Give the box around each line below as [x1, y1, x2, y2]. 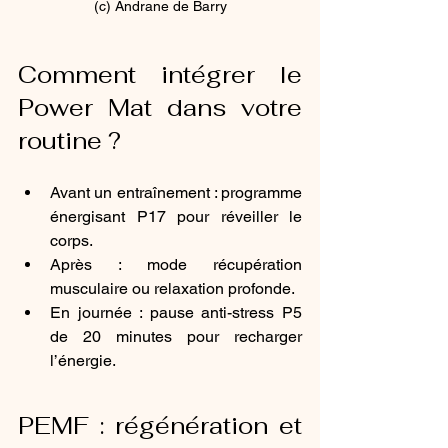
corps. [50, 230, 93, 250]
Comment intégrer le [18, 58, 302, 90]
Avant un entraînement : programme [50, 182, 302, 202]
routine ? [18, 124, 127, 156]
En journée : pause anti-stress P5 [50, 302, 302, 322]
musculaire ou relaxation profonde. [50, 278, 295, 298]
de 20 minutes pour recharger [50, 326, 302, 346]
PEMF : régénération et [18, 409, 302, 441]
